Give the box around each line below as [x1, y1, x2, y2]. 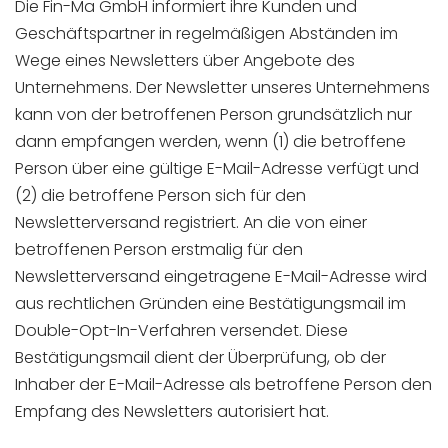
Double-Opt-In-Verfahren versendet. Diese [15, 319, 348, 342]
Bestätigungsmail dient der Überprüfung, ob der [15, 346, 386, 369]
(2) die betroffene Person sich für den [15, 184, 306, 207]
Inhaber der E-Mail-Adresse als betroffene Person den [15, 373, 432, 396]
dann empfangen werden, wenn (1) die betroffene [15, 130, 406, 153]
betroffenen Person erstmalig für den [15, 238, 303, 261]
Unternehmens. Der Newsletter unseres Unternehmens [15, 76, 430, 99]
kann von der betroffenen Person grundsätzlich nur [15, 103, 412, 126]
